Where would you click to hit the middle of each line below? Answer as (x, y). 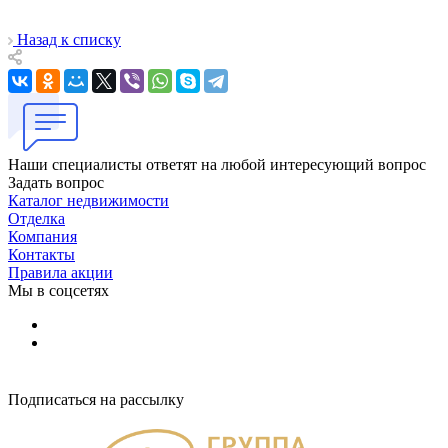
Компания (42, 236)
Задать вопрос (56, 182)
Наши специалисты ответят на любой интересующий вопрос (217, 164)
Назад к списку (69, 39)
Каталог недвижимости (88, 200)
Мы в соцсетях (58, 290)
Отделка (36, 218)
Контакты (41, 254)
